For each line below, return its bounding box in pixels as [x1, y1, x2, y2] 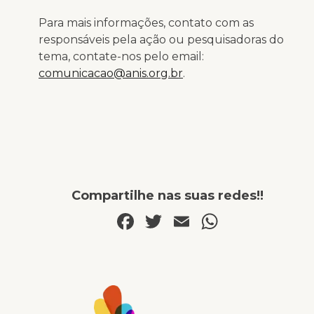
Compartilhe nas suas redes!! [71, 187, 264, 203]
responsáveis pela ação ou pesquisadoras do [39, 32, 284, 46]
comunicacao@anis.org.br [39, 66, 183, 80]
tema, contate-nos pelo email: [39, 49, 204, 63]
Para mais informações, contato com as [39, 15, 254, 29]
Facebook [137, 207, 245, 235]
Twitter [165, 207, 245, 235]
